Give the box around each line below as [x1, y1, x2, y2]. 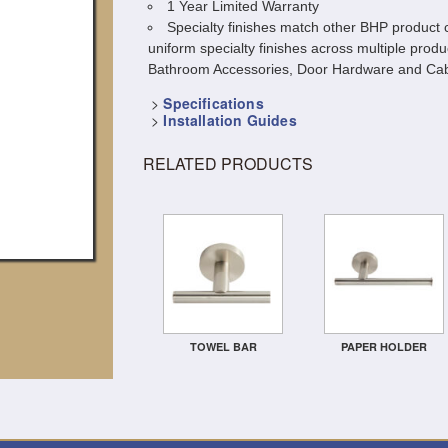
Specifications [163, 93, 264, 113]
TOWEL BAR [189, 339, 257, 354]
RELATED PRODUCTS [142, 152, 313, 175]
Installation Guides [163, 110, 297, 130]
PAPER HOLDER [341, 339, 428, 354]
